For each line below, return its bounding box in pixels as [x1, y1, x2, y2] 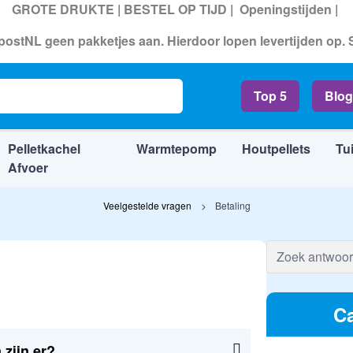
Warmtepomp [136, 139, 217, 158]
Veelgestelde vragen [102, 199, 191, 212]
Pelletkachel [7, 139, 80, 158]
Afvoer [7, 158, 48, 176]
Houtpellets [242, 139, 311, 158]
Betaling [214, 199, 251, 212]
